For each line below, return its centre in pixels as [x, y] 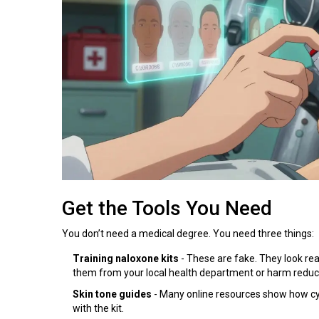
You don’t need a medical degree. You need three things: [188, 233]
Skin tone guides [112, 294]
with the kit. [98, 308]
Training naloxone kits [126, 258]
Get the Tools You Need [167, 208]
